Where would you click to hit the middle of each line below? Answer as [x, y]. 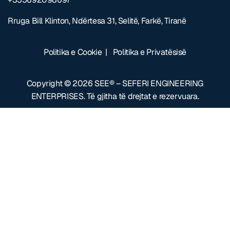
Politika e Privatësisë [149, 52]
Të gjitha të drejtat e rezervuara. [143, 96]
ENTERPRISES [57, 96]
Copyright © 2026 [61, 83]
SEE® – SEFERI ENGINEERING [149, 83]
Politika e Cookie [73, 52]
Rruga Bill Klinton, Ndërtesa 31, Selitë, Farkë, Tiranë [97, 21]
